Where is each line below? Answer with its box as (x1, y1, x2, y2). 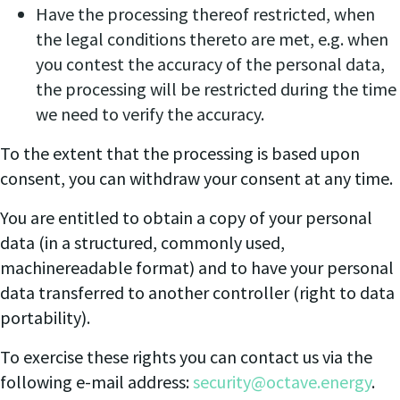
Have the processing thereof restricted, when (36, 3, 375, 25)
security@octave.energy (193, 371, 371, 393)
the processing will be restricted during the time (36, 78, 396, 100)
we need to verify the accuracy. (36, 103, 264, 125)
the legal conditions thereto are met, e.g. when (36, 28, 388, 50)
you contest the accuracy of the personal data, (36, 53, 385, 75)
